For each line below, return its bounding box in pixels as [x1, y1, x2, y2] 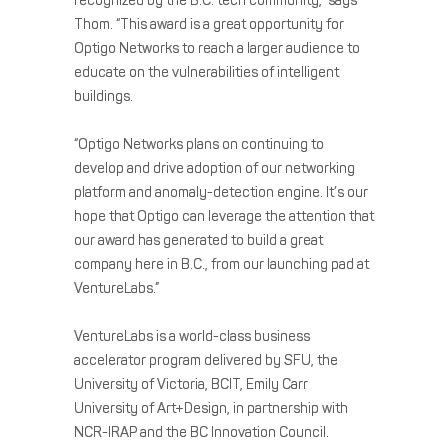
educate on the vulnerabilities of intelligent [74, 64, 339, 81]
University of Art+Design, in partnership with [74, 400, 348, 417]
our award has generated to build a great [74, 232, 323, 249]
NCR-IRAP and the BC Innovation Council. [74, 424, 329, 441]
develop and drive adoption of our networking [74, 160, 355, 177]
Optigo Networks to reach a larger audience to [74, 40, 360, 57]
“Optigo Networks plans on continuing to [74, 136, 324, 153]
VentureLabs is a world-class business [74, 328, 310, 345]
